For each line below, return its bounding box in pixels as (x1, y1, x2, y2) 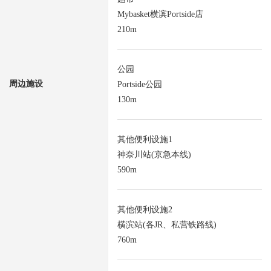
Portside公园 (117, 79, 162, 89)
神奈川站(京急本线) (117, 149, 191, 159)
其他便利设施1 (117, 134, 172, 144)
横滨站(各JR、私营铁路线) (117, 220, 217, 229)
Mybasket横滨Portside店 (117, 9, 203, 19)
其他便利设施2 (117, 204, 172, 214)
